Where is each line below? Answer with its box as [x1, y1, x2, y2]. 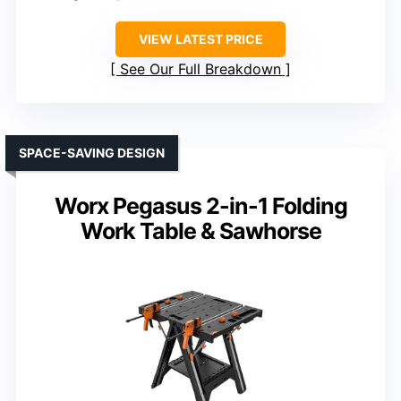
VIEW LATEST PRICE [138, 30, 263, 47]
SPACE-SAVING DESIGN [19, 144, 165, 160]
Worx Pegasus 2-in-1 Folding [54, 192, 347, 219]
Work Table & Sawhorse [80, 217, 321, 244]
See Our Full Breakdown [120, 59, 281, 78]
